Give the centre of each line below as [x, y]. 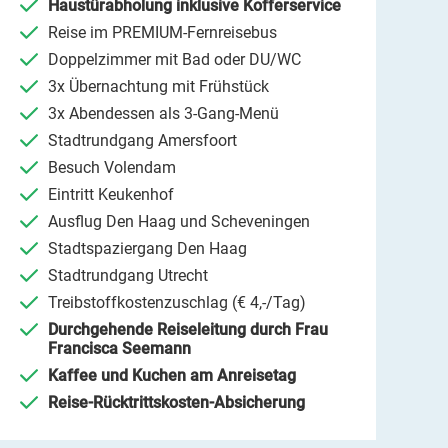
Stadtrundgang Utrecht [128, 276]
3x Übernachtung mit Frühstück [158, 87]
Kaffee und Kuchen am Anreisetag [172, 376]
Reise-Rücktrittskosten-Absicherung [176, 403]
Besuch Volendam [112, 168]
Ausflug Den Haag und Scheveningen [179, 222]
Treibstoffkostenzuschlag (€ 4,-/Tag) [177, 303]
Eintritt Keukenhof [111, 195]
